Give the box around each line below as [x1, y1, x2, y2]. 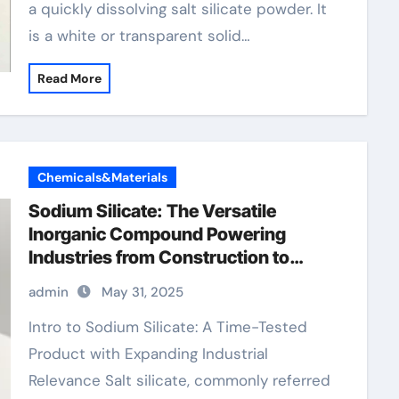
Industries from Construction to [28, 247, 289, 268]
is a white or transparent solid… [28, 26, 250, 45]
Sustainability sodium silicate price [28, 270, 315, 291]
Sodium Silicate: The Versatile [28, 200, 276, 222]
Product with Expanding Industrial [28, 344, 268, 363]
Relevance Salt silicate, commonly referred [28, 370, 330, 390]
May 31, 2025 [101, 283, 183, 301]
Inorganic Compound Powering [28, 224, 286, 245]
